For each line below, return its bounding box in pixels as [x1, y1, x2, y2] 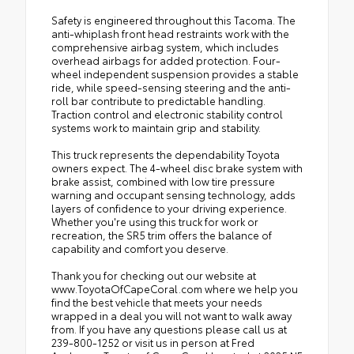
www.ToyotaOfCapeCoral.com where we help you [51, 281, 298, 296]
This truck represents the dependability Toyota [51, 146, 280, 161]
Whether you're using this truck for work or [51, 213, 258, 228]
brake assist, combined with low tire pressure [51, 173, 275, 188]
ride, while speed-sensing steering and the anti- [51, 79, 291, 94]
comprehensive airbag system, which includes [51, 39, 279, 54]
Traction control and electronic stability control [51, 106, 283, 121]
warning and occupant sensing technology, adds [51, 186, 296, 201]
